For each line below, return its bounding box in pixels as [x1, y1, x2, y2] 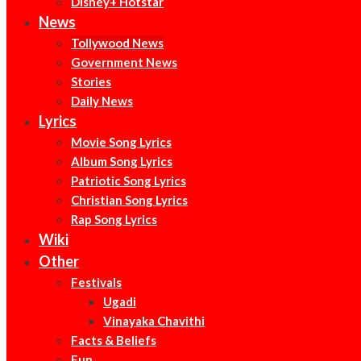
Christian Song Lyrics [71, 193, 188, 207]
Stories [71, 74, 111, 89]
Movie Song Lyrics [71, 135, 172, 149]
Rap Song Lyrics [71, 212, 157, 226]
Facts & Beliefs [71, 333, 156, 347]
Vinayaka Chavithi [103, 313, 205, 328]
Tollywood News [71, 35, 164, 50]
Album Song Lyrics [71, 154, 172, 168]
